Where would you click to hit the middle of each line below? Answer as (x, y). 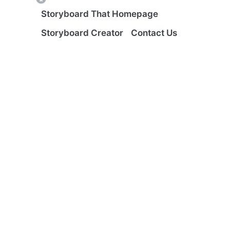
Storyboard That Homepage (100, 14)
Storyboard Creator (82, 33)
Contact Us (154, 33)
